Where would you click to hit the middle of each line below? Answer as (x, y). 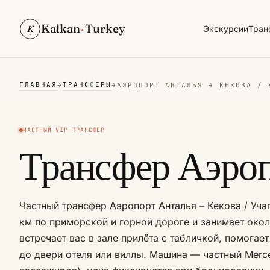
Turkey (105, 28)
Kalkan (61, 28)
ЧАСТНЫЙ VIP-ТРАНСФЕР (64, 130)
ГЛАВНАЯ (38, 84)
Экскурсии (226, 29)
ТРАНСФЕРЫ (87, 84)
